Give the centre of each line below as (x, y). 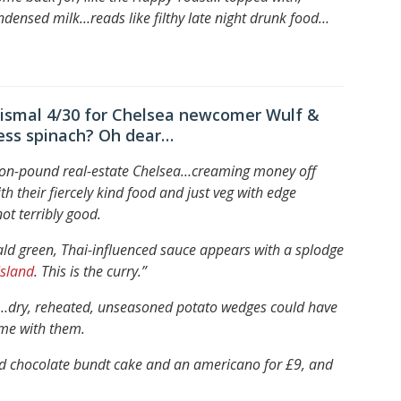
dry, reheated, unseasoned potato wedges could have (173, 307)
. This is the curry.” (90, 271)
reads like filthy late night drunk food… (210, 17)
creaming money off (254, 171)
